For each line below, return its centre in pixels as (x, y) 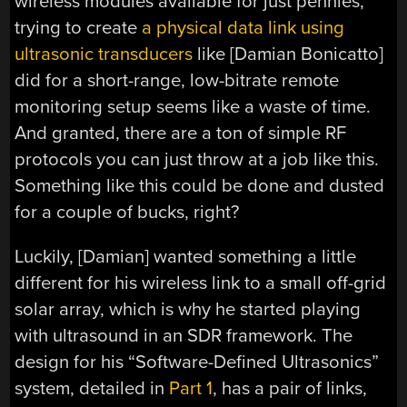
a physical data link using (243, 27)
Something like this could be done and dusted (200, 185)
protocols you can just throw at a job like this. (197, 159)
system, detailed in (92, 388)
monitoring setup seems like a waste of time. (193, 106)
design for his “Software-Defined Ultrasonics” (197, 362)
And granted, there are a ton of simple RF (181, 133)
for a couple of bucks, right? (127, 212)
